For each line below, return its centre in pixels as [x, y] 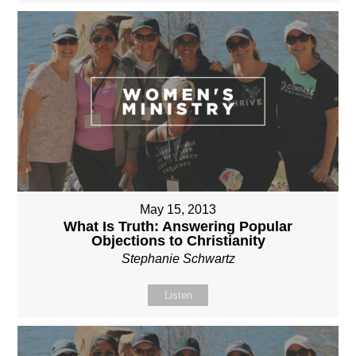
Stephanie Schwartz [178, 258]
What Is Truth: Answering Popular [178, 226]
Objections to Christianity [178, 240]
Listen [178, 295]
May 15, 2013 [178, 209]
